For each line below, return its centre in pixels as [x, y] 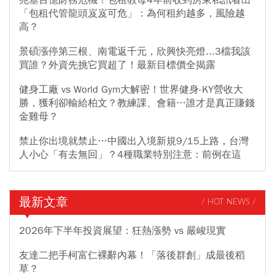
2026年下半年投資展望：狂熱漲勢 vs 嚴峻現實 [122, 230]
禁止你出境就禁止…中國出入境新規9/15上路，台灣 [134, 141]
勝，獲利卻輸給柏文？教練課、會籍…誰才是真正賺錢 [137, 103]
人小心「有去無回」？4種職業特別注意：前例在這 [130, 154]
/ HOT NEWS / [229, 203]
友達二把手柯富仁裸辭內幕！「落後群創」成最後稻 [132, 255]
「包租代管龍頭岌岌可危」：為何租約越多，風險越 [132, 13]
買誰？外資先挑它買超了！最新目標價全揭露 [117, 65]
